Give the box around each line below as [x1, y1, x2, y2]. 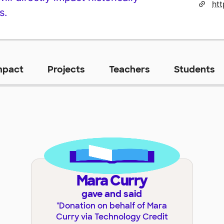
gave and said [81, 188, 142, 200]
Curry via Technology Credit [55, 211, 168, 222]
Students [173, 63, 215, 75]
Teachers [108, 63, 150, 75]
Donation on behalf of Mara [59, 200, 167, 211]
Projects [47, 63, 85, 75]
